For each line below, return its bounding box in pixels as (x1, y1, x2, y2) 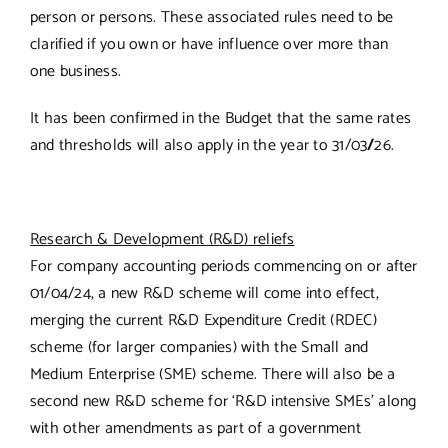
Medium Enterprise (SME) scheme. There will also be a (29, 360, 396, 388)
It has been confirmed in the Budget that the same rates (29, 104, 412, 132)
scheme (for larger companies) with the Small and (29, 333, 369, 361)
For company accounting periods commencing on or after (29, 252, 418, 280)
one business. (29, 57, 122, 85)
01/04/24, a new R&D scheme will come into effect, (29, 279, 379, 307)
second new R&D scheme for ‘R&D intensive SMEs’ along (29, 387, 417, 415)
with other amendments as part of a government (29, 414, 361, 442)
